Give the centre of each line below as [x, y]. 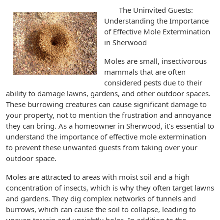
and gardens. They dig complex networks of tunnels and [101, 198]
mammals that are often [145, 72]
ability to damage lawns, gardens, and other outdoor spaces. [108, 93]
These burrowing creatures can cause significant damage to [106, 104]
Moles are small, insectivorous [155, 61]
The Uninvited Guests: [156, 10]
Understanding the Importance [156, 21]
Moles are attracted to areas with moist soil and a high [98, 177]
